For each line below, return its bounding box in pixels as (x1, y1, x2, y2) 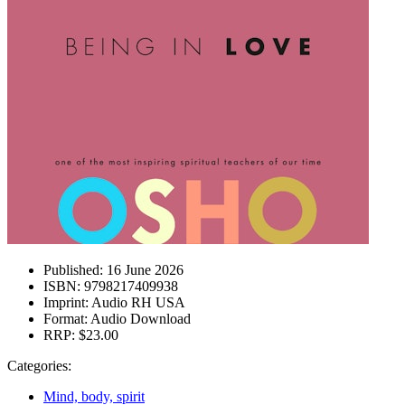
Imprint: (43, 295, 89, 310)
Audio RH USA (89, 295, 185, 310)
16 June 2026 (103, 262, 184, 278)
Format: (43, 311, 88, 326)
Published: (43, 262, 103, 278)
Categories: (7, 358, 71, 373)
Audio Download (88, 311, 191, 326)
